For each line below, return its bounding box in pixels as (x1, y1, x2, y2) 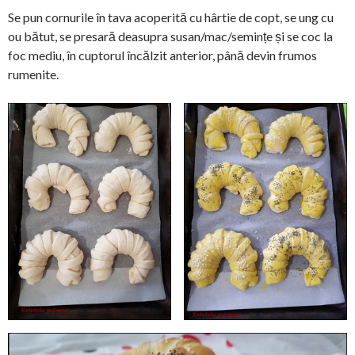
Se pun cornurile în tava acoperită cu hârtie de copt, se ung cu (8, 9, 334, 25)
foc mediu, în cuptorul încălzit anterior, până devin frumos (8, 47, 317, 63)
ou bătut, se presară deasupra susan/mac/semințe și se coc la (8, 28, 333, 44)
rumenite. (8, 66, 59, 82)
